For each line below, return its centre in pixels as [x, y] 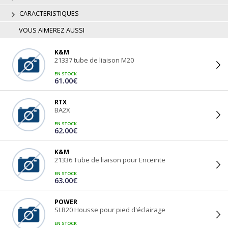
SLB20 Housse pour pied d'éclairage [110, 209]
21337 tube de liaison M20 [94, 60]
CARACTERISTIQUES [48, 13]
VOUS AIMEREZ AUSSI [51, 30]
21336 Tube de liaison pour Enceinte [110, 160]
